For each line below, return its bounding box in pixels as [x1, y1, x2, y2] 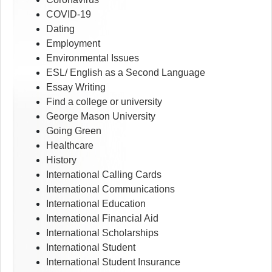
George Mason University [46, 111, 155, 122]
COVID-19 [46, 9, 91, 20]
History [46, 155, 76, 166]
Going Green [46, 126, 101, 137]
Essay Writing [46, 82, 106, 93]
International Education [46, 199, 146, 209]
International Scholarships [46, 228, 158, 239]
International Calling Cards [46, 169, 161, 180]
